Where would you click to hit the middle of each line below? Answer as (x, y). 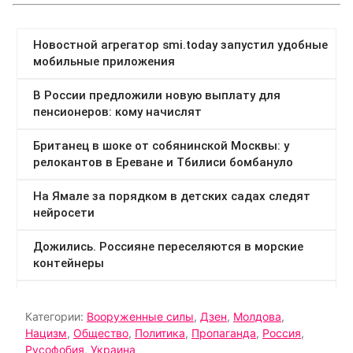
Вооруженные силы (140, 317)
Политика (160, 333)
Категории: (56, 317)
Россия (282, 333)
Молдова (257, 317)
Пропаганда (224, 333)
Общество (101, 333)
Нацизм (46, 333)
